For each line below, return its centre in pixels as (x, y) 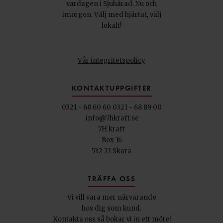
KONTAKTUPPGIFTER (111, 89)
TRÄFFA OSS (111, 179)
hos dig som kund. (111, 208)
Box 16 (111, 140)
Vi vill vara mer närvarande (111, 197)
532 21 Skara (111, 151)
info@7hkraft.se (112, 118)
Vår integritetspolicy (111, 60)
